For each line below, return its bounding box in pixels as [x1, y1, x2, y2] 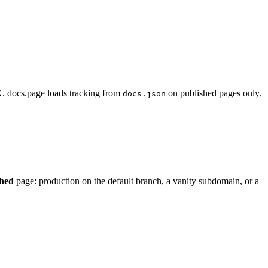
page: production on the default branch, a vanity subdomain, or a [14, 175, 259, 186]
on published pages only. [166, 87, 261, 98]
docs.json [123, 89, 166, 98]
